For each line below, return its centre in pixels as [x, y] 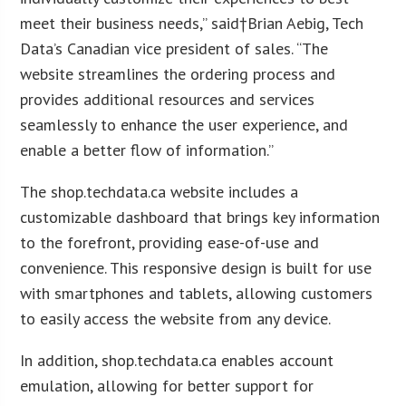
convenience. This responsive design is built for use [196, 267]
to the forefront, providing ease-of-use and [170, 242]
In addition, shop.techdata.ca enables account [177, 360]
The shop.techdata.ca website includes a [159, 191]
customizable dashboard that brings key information [200, 217]
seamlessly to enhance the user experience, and [184, 124]
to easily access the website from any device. [176, 318]
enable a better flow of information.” [147, 150]
